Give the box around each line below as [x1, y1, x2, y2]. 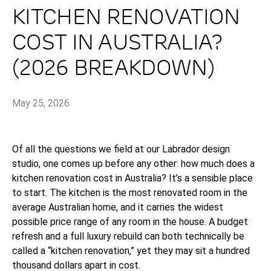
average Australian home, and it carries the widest [12, 201, 223, 213]
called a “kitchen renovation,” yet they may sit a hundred [12, 245, 250, 256]
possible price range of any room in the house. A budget [12, 216, 248, 227]
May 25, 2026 [12, 97, 70, 109]
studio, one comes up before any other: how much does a [12, 158, 255, 169]
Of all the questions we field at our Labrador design [12, 143, 230, 155]
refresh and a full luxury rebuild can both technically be [12, 230, 244, 242]
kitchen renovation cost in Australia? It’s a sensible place [12, 172, 253, 184]
